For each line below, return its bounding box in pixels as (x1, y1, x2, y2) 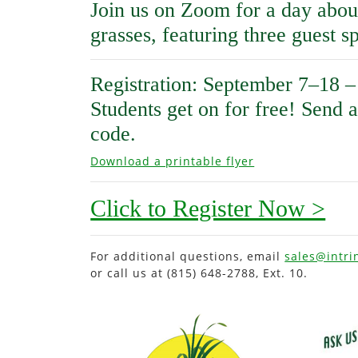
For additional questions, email (90, 248, 285, 264)
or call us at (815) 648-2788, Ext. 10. (90, 265, 308, 280)
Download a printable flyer (90, 153, 255, 169)
